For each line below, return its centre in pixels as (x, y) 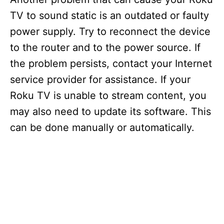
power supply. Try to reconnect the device (110, 31)
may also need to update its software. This (110, 111)
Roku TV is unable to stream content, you (108, 95)
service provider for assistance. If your (100, 79)
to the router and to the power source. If (105, 47)
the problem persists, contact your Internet (111, 63)
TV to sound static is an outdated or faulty (109, 15)
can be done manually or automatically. (102, 127)
